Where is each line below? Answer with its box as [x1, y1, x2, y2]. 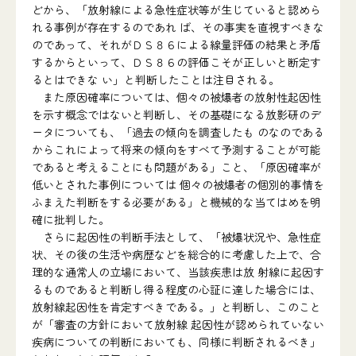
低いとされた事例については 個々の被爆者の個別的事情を [32, 176, 324, 192]
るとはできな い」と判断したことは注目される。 [32, 72, 280, 87]
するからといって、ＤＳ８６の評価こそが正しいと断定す [32, 54, 321, 70]
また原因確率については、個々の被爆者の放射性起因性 [32, 89, 321, 105]
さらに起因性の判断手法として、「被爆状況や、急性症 [32, 229, 321, 245]
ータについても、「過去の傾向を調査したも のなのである [32, 124, 324, 140]
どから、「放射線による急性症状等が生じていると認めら [32, 2, 321, 17]
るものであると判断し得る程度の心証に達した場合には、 [32, 281, 321, 297]
